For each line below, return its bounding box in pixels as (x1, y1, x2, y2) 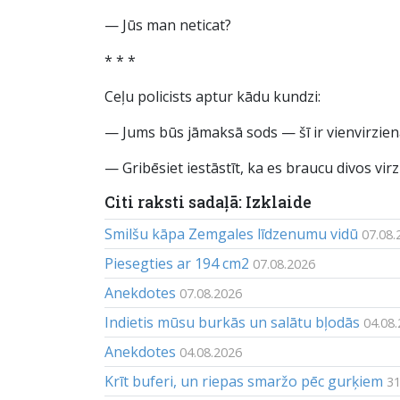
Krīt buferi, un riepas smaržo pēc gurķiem (104, 371, 383, 391)
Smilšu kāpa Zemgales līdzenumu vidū (104, 224, 358, 244)
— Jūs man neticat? (104, 15, 231, 35)
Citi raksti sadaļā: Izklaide (104, 192, 312, 212)
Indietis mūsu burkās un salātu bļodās (104, 312, 360, 332)
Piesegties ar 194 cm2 (104, 254, 249, 273)
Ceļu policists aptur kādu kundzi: (104, 87, 321, 106)
